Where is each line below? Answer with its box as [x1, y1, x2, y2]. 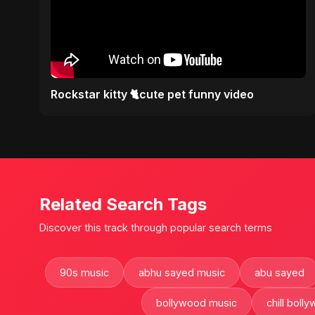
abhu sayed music [138, 266, 225, 278]
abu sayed [254, 266, 304, 278]
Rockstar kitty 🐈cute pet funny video [51, 86, 254, 101]
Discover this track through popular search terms [39, 221, 272, 233]
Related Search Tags [39, 193, 207, 214]
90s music [59, 266, 109, 278]
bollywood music [155, 296, 237, 309]
